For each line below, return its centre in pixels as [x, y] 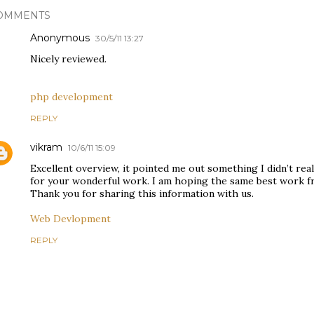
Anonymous [60, 38]
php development [71, 97]
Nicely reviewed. [68, 59]
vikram [46, 147]
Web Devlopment [70, 219]
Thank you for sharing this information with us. [142, 193]
